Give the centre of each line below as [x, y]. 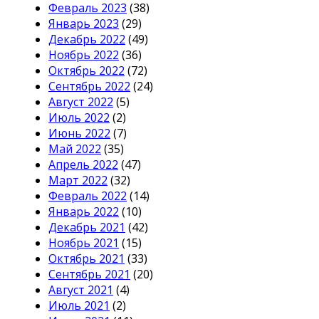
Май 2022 [75, 149]
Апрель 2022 [83, 165]
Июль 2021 [79, 306]
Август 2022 [81, 102]
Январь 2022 [84, 212]
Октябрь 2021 [87, 259]
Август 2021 [81, 290]
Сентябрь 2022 [89, 87]
